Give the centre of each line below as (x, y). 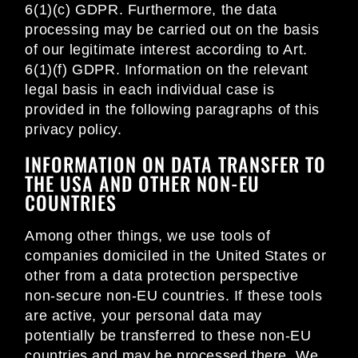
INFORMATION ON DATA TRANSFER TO (176, 164)
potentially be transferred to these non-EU (168, 336)
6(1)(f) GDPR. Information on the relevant (167, 70)
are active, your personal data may (143, 316)
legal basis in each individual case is (150, 90)
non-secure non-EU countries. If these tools (174, 296)
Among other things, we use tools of (148, 236)
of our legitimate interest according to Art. (166, 50)
